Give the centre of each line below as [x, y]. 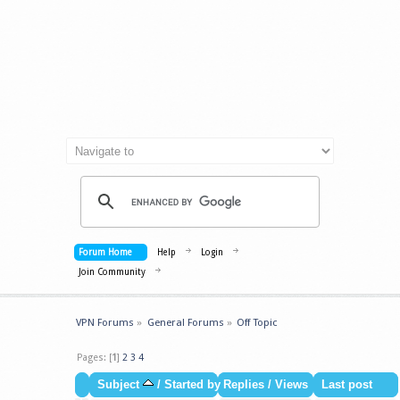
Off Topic [258, 322]
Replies [244, 385]
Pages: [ [95, 357]
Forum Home [105, 252]
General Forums [185, 322]
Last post [346, 385]
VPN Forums [105, 322]
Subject [120, 385]
